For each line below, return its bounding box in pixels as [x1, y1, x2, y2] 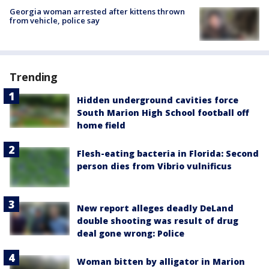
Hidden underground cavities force [77, 94, 238, 106]
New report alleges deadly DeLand [77, 202, 234, 214]
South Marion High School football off [77, 107, 249, 119]
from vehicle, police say [10, 15, 100, 26]
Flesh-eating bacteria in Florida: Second [77, 148, 259, 160]
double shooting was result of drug [77, 215, 238, 226]
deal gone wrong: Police [77, 228, 184, 239]
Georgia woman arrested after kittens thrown [10, 6, 185, 17]
